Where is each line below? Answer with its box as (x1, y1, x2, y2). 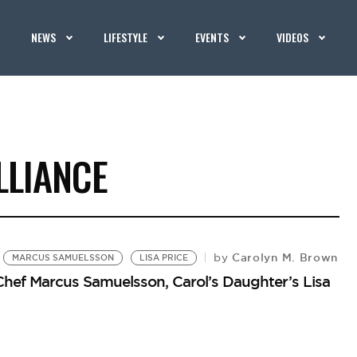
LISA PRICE (139, 253, 188, 263)
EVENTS (195, 29, 229, 45)
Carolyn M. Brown (228, 250, 339, 265)
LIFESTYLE (104, 29, 148, 45)
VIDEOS (277, 29, 309, 45)
